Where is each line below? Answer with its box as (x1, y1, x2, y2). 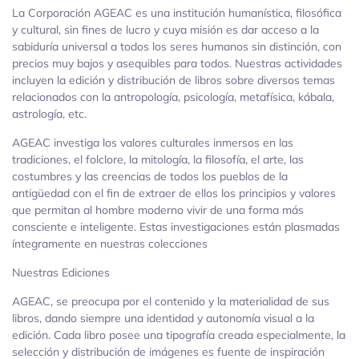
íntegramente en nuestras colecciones (12, 236, 208, 252)
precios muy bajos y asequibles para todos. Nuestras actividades (12, 56, 342, 71)
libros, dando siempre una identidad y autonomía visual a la (12, 311, 314, 326)
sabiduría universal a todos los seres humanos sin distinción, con (12, 39, 341, 54)
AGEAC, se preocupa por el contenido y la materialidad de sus (12, 294, 329, 309)
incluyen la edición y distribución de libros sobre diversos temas (12, 73, 335, 88)
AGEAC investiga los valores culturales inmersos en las (12, 135, 293, 151)
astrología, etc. (12, 107, 87, 122)
